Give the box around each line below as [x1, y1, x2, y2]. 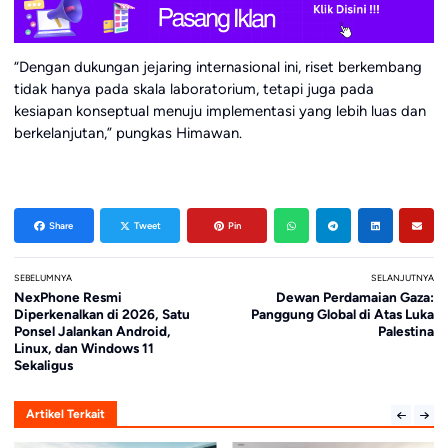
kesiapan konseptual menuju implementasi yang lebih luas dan [13, 102, 426, 121]
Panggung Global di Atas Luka [251, 305, 435, 322]
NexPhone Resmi [13, 288, 122, 305]
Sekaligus [13, 356, 73, 373]
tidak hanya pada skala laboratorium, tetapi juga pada [13, 80, 374, 99]
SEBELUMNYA [13, 272, 72, 284]
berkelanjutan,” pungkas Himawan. [13, 124, 242, 143]
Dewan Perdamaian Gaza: [276, 288, 435, 305]
